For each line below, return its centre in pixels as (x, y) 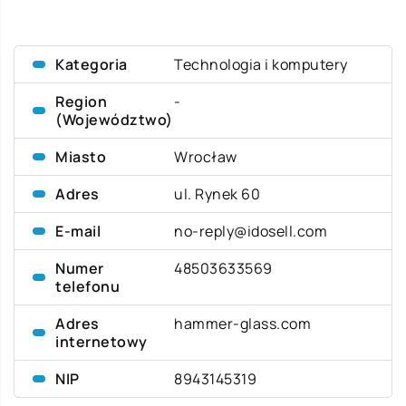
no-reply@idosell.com (251, 231)
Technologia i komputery (261, 64)
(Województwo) (114, 120)
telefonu (87, 286)
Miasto (81, 157)
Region (81, 101)
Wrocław (206, 157)
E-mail (78, 231)
